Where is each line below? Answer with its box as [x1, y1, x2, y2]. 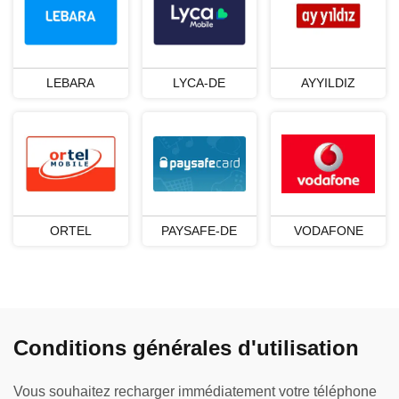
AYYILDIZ [301, 75, 356, 90]
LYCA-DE [173, 75, 226, 90]
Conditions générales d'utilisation [13, 335, 359, 360]
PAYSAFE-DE [161, 223, 238, 238]
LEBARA [46, 75, 95, 90]
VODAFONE [293, 223, 363, 238]
